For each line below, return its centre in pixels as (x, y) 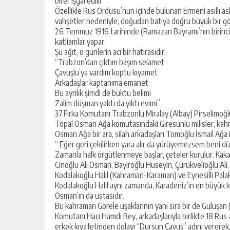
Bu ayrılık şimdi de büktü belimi (103, 93)
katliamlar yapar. (80, 42)
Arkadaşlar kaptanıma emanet (102, 83)
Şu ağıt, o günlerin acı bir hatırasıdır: (110, 52)
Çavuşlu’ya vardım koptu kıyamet (106, 72)
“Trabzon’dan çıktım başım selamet (110, 62)
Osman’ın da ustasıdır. (90, 196)
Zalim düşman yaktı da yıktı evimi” (108, 103)
